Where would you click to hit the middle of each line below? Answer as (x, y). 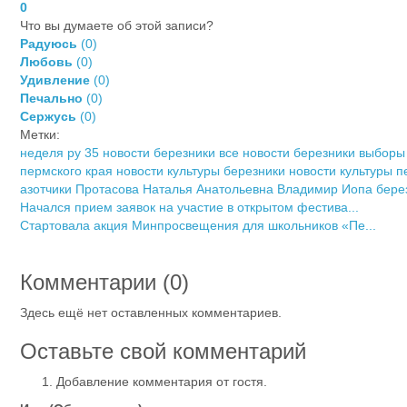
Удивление (55, 79)
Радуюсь (49, 43)
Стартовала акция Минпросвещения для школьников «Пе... (198, 225)
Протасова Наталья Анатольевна (174, 189)
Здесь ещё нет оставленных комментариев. (151, 312)
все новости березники (287, 152)
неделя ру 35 (60, 152)
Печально (51, 98)
